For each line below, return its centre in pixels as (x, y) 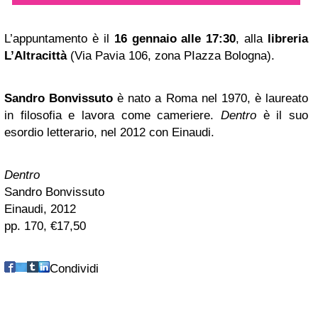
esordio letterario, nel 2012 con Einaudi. (109, 133)
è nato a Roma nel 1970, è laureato (211, 99)
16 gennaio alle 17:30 (175, 39)
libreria (288, 39)
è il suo (282, 116)
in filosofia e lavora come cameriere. (113, 116)
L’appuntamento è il (59, 39)
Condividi (74, 269)
